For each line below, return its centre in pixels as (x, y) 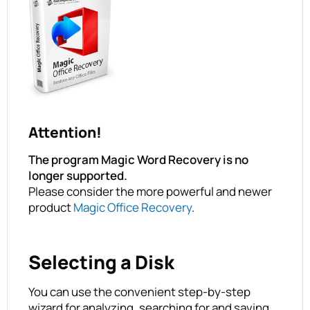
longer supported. (78, 176)
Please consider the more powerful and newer (150, 192)
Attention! (65, 133)
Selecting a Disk (101, 262)
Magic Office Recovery (133, 208)
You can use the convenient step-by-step (139, 292)
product (51, 208)
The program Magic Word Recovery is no (138, 160)
